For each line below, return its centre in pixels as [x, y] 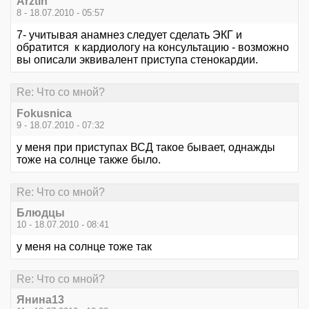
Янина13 [40, 300]
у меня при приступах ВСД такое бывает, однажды [146, 147]
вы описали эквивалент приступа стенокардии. [137, 60]
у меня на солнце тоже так [84, 246]
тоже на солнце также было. [89, 159]
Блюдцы [41, 212]
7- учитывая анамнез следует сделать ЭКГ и [129, 35]
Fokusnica [44, 113]
